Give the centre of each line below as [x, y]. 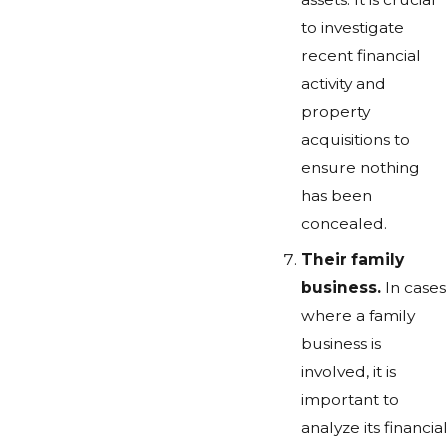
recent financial [360, 56]
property [335, 112]
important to [349, 399]
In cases [415, 287]
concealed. [343, 224]
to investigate [352, 28]
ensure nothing [360, 168]
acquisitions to [355, 140]
